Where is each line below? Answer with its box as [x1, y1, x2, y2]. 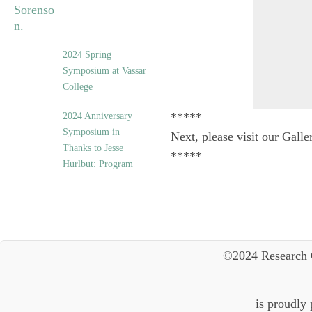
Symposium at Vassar [63, 65, 146, 77]
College [63, 81, 93, 93]
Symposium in [63, 126, 120, 138]
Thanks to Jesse [63, 142, 123, 154]
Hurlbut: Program [63, 158, 133, 170]
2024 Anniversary [63, 110, 132, 122]
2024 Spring [63, 49, 111, 61]
